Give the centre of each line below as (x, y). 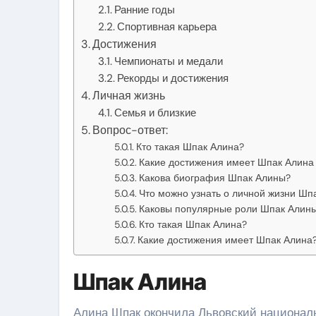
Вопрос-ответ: (130, 130)
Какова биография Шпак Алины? (214, 177)
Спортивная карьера (167, 26)
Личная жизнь (129, 95)
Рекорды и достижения (173, 78)
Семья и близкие (156, 113)
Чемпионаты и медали (169, 61)
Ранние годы (145, 10)
